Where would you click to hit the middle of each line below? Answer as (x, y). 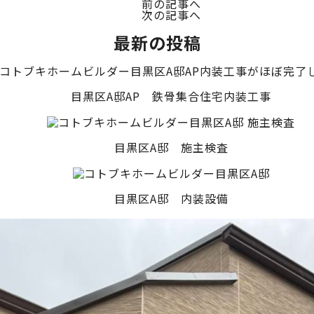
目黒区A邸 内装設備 (171, 199)
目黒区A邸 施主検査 (171, 148)
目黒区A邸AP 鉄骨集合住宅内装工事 (171, 96)
